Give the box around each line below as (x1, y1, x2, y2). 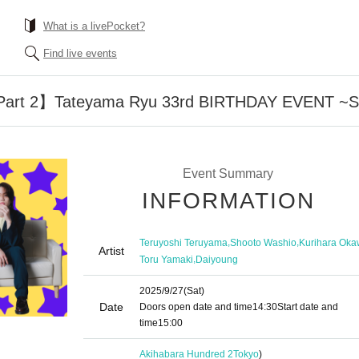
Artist (99, 244, 124, 257)
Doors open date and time (139, 301, 252, 313)
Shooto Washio (230, 236, 296, 248)
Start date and (277, 301, 338, 313)
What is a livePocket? (43, 20, 145, 32)
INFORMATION (142, 188, 315, 213)
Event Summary (182, 167, 273, 180)
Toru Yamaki (139, 253, 193, 265)
